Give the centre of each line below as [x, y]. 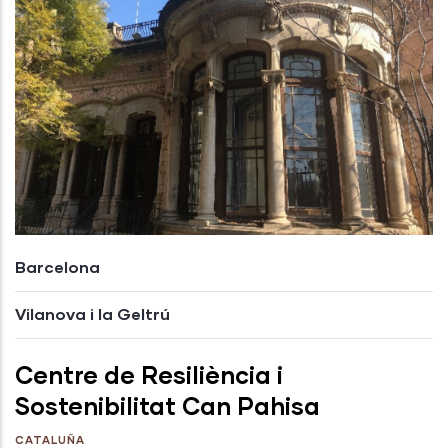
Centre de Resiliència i [149, 375]
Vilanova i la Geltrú [92, 314]
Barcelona [57, 267]
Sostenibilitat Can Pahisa [167, 406]
